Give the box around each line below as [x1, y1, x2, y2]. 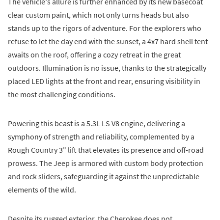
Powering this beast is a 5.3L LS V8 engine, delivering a [8, 118, 185, 128]
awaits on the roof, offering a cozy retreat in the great [8, 49, 181, 59]
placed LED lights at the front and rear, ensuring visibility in [8, 76, 200, 86]
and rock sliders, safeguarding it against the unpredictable [8, 171, 199, 181]
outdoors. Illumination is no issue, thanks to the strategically [8, 62, 206, 73]
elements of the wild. [8, 184, 76, 194]
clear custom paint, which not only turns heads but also [8, 9, 189, 20]
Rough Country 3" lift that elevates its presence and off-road [8, 144, 204, 155]
